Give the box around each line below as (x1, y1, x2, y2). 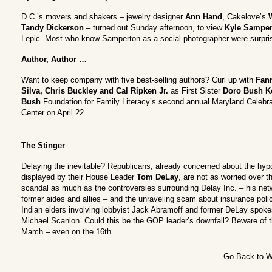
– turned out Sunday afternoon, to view (84, 23, 225, 32)
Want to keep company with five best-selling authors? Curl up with (21, 75, 256, 84)
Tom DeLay (137, 172, 178, 182)
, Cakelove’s (222, 12, 268, 21)
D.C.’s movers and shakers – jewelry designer (21, 12, 185, 21)
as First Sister (168, 86, 223, 95)
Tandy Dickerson (21, 23, 84, 32)
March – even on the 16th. (21, 227, 114, 236)
